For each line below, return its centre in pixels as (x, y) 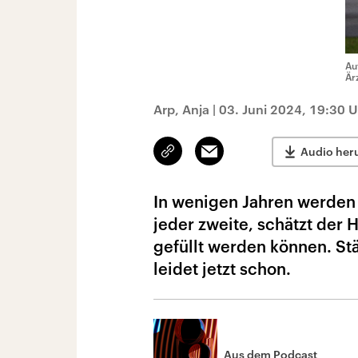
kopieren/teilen (206, 158)
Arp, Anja (181, 109)
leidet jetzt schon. (222, 268)
